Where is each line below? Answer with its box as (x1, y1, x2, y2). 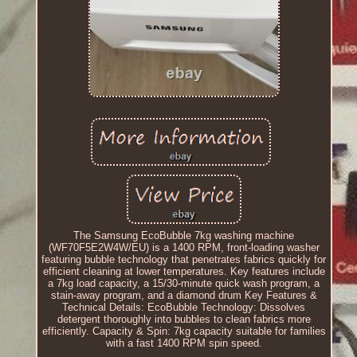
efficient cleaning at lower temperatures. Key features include (42, 265, 325, 277)
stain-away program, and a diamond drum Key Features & (50, 288, 317, 301)
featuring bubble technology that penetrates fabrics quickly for (41, 253, 327, 265)
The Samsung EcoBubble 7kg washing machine (73, 229, 295, 241)
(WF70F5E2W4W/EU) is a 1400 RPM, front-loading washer (48, 241, 320, 253)
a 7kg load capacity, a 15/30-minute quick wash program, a (48, 277, 320, 289)
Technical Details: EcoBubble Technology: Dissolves (62, 300, 306, 313)
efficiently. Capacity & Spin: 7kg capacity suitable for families (41, 324, 326, 337)
